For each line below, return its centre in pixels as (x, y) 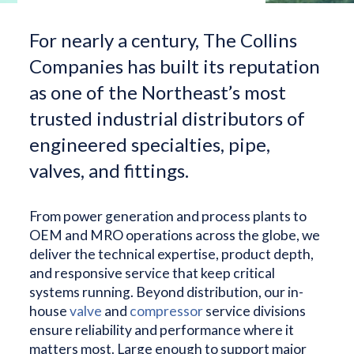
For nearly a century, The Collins (164, 40)
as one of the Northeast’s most (158, 92)
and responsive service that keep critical (153, 273)
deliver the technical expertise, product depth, (172, 254)
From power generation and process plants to (168, 216)
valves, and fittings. (109, 170)
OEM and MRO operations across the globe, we (175, 235)
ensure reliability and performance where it (162, 330)
